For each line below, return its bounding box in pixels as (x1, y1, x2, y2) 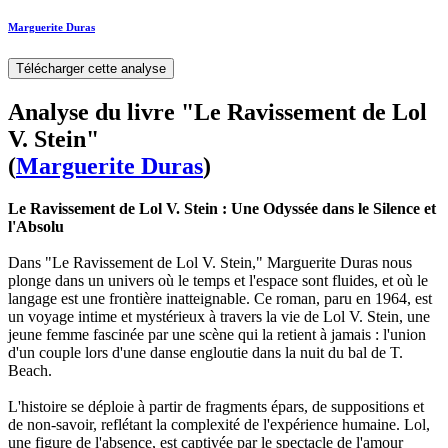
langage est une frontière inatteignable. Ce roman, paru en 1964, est (8, 290, 432, 308)
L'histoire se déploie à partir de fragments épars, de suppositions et (8, 398, 424, 416)
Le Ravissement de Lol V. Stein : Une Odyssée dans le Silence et (8, 200, 436, 218)
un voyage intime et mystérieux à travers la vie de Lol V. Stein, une (8, 308, 430, 326)
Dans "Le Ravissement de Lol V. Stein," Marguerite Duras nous (8, 254, 412, 272)
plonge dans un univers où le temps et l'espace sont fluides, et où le (8, 272, 428, 290)
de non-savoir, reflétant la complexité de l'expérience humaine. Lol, (8, 416, 430, 434)
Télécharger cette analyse (16, 61, 166, 77)
